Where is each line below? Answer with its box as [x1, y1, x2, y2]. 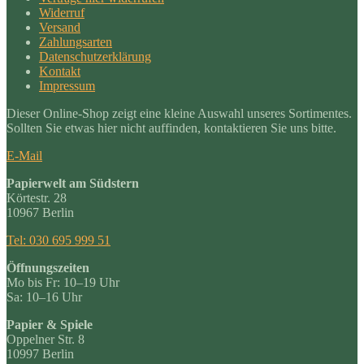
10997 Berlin [6, 346, 74, 361]
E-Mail [6, 148, 42, 162]
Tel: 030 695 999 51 [6, 232, 110, 247]
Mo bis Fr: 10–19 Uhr [6, 275, 119, 289]
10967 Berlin [6, 205, 74, 219]
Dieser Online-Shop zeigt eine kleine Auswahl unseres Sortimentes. [6, 106, 352, 120]
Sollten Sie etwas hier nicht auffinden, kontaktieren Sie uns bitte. [6, 120, 336, 135]
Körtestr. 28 [6, 190, 67, 205]
